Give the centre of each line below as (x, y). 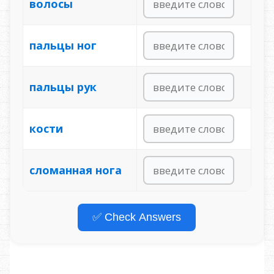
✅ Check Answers (137, 217)
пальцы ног (63, 46)
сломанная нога (75, 170)
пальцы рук (63, 87)
